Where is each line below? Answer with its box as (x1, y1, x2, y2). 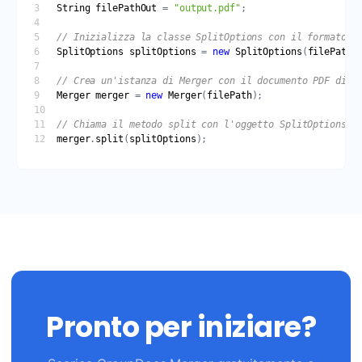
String (57, 2, 90, 15)
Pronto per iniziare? (46, 307, 316, 347)
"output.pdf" (173, 2, 241, 15)
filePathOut (95, 2, 158, 15)
